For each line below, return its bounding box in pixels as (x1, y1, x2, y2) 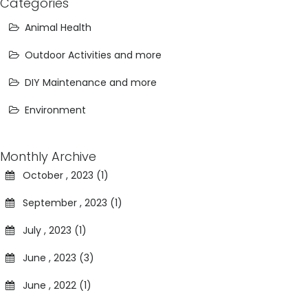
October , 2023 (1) (14, 168, 109, 182)
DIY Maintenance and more (25, 75, 157, 89)
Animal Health (25, 20, 91, 34)
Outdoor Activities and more (25, 47, 162, 62)
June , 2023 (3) (14, 250, 94, 265)
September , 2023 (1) (14, 195, 122, 210)
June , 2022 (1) (14, 278, 91, 292)
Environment (25, 102, 86, 117)
